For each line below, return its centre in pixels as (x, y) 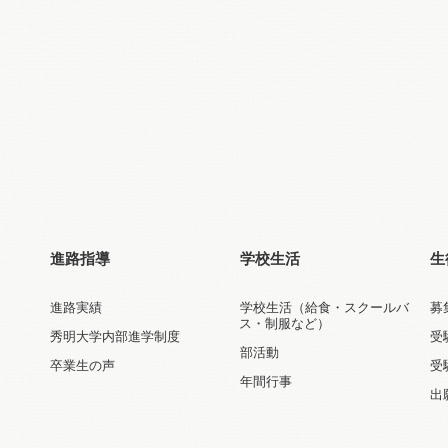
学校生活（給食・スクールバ (324, 307)
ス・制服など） (284, 323)
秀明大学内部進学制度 (114, 336)
